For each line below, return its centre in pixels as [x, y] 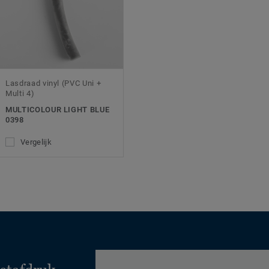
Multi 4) [20, 94]
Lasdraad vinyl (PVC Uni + [53, 83]
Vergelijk [36, 142]
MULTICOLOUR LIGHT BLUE [58, 110]
